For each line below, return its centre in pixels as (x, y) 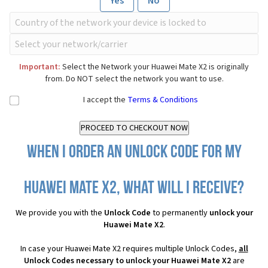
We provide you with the (60, 213)
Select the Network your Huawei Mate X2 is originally (155, 67)
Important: (40, 67)
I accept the (105, 100)
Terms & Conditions (163, 100)
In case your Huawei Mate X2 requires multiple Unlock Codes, (129, 249)
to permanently (180, 213)
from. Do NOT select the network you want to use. (134, 79)
